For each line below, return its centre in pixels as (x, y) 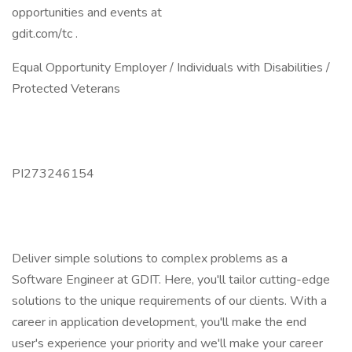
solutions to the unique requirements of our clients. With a (169, 301)
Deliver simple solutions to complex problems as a (150, 258)
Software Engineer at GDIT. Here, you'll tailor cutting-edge (171, 280)
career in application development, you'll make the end (159, 322)
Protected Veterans (66, 89)
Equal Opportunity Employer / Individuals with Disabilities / (171, 68)
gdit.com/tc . (45, 34)
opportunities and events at (87, 13)
